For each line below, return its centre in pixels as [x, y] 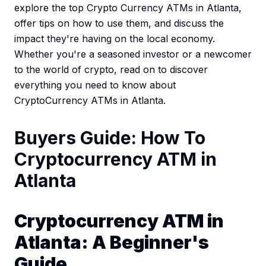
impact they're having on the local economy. [115, 39]
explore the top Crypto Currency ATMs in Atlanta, [128, 8]
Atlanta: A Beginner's [112, 243]
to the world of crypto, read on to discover [111, 70]
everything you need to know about [95, 85]
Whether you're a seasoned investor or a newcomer [133, 54]
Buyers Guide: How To [110, 138]
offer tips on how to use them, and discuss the [119, 23]
